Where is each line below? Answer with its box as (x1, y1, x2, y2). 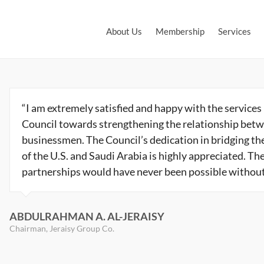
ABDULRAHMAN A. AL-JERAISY (9, 210, 164, 223)
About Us (106, 26, 142, 37)
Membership (156, 26, 204, 37)
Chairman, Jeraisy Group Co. (9, 223, 114, 233)
